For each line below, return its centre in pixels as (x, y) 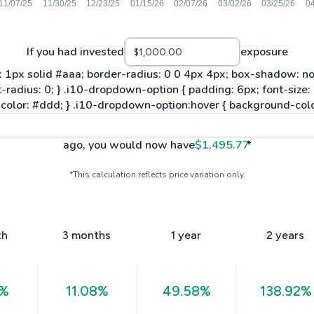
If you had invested (75, 52)
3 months (87, 235)
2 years (286, 235)
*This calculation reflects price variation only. (157, 175)
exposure (264, 52)
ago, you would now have (129, 145)
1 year (186, 235)
